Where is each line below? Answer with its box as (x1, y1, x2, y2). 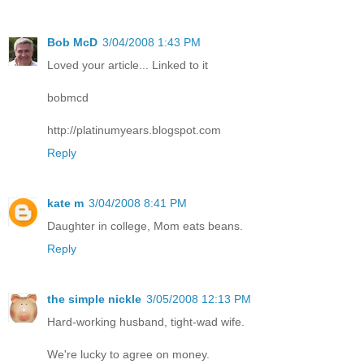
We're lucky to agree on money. (47, 348, 210, 362)
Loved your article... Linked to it (47, 58, 208, 72)
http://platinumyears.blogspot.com (47, 123, 221, 137)
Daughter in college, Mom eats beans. (47, 219, 243, 233)
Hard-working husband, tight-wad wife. (47, 315, 245, 329)
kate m (47, 197, 84, 210)
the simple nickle (47, 292, 141, 306)
